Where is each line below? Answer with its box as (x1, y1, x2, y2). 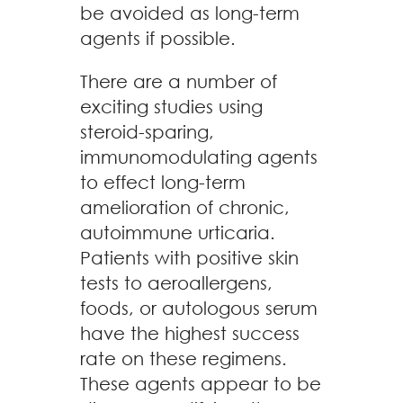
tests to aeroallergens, (80, 273, 273, 293)
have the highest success (80, 323, 300, 344)
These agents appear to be (80, 373, 321, 394)
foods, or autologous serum (80, 298, 318, 318)
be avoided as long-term (80, 3, 300, 23)
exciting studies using (80, 96, 263, 117)
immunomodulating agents (80, 147, 318, 167)
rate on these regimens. (80, 348, 287, 369)
